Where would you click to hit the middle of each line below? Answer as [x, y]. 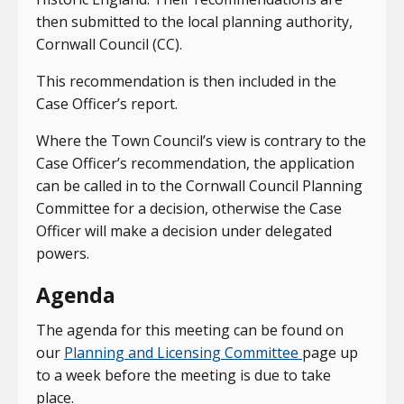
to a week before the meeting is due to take [184, 375]
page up [330, 352]
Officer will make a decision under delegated [184, 230]
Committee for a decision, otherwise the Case [189, 208]
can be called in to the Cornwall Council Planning [199, 185]
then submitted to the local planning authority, [194, 21]
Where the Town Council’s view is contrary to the [201, 140]
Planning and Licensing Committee [183, 352]
